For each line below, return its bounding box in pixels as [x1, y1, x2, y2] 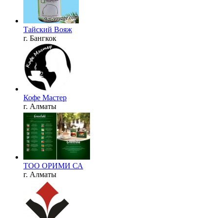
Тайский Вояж [23, 25, 72, 34]
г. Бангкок [23, 34, 56, 42]
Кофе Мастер [23, 93, 67, 102]
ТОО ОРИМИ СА [23, 161, 83, 170]
